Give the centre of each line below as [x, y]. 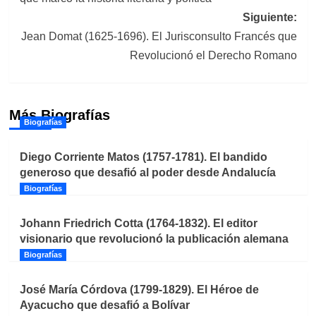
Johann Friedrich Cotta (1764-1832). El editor [138, 223]
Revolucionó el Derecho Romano [213, 55]
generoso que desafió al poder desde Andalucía [147, 172]
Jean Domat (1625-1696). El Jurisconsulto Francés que [159, 36]
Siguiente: [269, 17]
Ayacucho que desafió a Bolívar [104, 305]
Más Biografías [59, 115]
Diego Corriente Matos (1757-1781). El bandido [143, 157]
